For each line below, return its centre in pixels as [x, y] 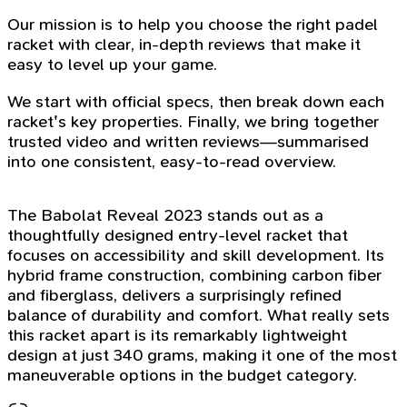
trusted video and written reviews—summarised [188, 141]
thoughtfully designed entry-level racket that [178, 235]
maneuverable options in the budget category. [182, 375]
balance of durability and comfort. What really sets [199, 315]
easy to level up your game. [112, 65]
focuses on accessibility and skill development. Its [196, 255]
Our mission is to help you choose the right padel [193, 25]
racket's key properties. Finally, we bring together [193, 121]
